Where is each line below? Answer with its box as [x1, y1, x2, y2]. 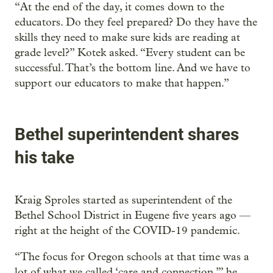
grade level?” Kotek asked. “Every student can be [15, 46, 245, 59]
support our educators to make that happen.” [15, 76, 229, 90]
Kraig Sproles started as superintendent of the [15, 194, 232, 207]
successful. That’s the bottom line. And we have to [15, 61, 250, 74]
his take [15, 147, 74, 168]
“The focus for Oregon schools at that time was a [15, 250, 249, 264]
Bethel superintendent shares [15, 124, 239, 145]
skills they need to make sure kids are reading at [15, 30, 240, 44]
